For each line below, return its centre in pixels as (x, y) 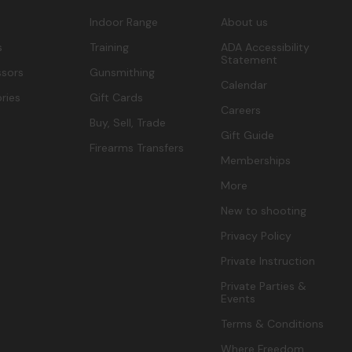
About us (245, 22)
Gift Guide (248, 136)
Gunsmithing (122, 73)
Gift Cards (116, 98)
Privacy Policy (257, 236)
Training (109, 48)
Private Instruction (268, 261)
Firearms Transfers (136, 148)
